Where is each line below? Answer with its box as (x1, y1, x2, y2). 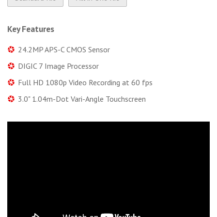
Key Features (7, 23, 54, 34)
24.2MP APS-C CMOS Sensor (18, 44, 110, 54)
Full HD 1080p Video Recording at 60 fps (18, 77, 153, 87)
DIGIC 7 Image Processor (18, 61, 99, 71)
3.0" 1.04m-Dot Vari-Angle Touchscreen (18, 93, 146, 104)
